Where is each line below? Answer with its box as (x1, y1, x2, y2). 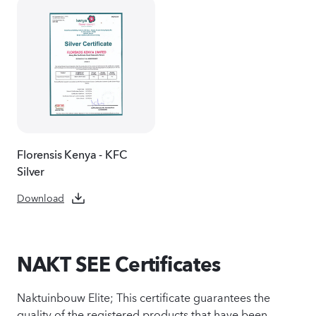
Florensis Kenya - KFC (17, 144, 127, 162)
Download (17, 189, 64, 205)
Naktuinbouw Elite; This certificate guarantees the (17, 287, 270, 305)
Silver (17, 161, 45, 178)
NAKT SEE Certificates (17, 252, 221, 276)
